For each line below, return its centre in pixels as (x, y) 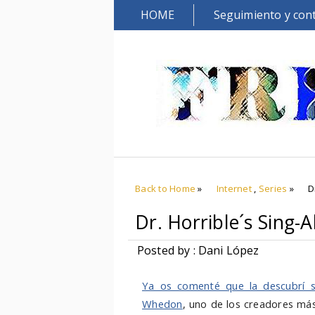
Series (273, 188)
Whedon (162, 304)
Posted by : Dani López (198, 250)
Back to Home (166, 188)
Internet (234, 188)
